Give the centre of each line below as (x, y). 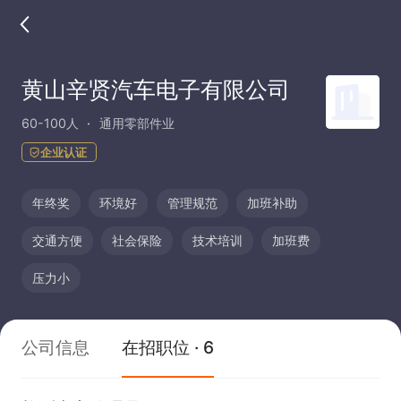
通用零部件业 (137, 123)
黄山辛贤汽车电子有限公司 (155, 89)
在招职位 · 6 (168, 348)
